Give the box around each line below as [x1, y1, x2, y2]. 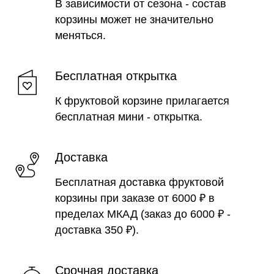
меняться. [55, 29, 106, 42]
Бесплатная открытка [55, 69, 177, 83]
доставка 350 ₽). [55, 224, 139, 236]
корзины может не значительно [55, 13, 213, 26]
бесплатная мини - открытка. [55, 111, 202, 123]
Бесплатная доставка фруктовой [55, 176, 224, 188]
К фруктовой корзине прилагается [55, 95, 229, 107]
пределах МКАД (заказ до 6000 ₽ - [55, 208, 231, 220]
